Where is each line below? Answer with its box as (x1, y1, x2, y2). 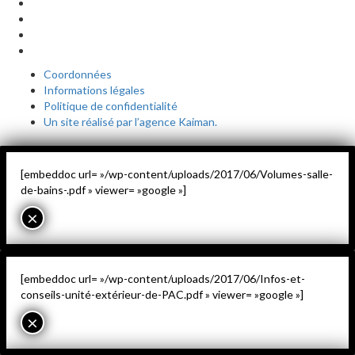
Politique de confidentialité (44, 99, 177, 113)
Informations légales (44, 83, 145, 97)
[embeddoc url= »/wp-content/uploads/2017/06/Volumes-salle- (21, 167, 333, 181)
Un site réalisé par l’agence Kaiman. (44, 115, 217, 129)
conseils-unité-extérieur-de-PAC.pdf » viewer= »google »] (21, 288, 303, 302)
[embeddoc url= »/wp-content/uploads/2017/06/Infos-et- (21, 272, 305, 286)
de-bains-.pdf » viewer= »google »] (21, 183, 186, 197)
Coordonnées (44, 67, 112, 82)
